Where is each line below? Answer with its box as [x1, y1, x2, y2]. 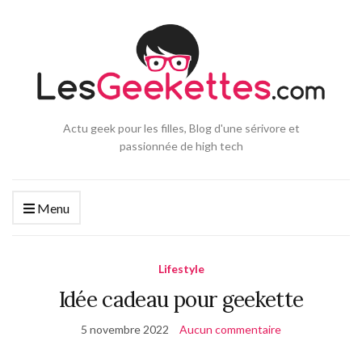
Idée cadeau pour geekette [58, 286, 304, 314]
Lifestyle [158, 262, 204, 276]
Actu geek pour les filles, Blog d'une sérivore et [62, 121, 300, 136]
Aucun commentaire [179, 322, 281, 337]
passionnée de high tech [119, 139, 243, 154]
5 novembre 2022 [81, 322, 169, 337]
